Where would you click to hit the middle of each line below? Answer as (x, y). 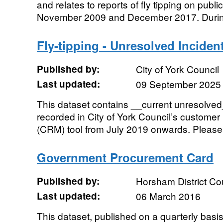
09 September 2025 (178, 84)
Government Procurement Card (125, 157)
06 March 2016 (168, 196)
